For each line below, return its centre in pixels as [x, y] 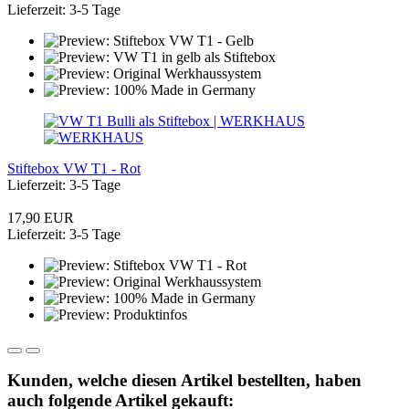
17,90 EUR [41, 217]
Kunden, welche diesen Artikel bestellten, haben [184, 381]
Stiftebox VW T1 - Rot [74, 168]
